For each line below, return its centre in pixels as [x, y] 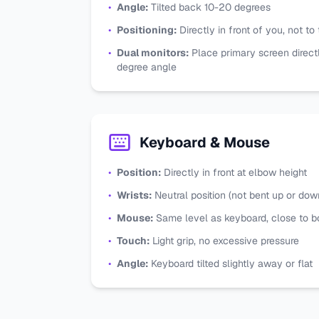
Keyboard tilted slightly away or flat [230, 263]
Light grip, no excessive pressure [224, 241]
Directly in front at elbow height [234, 172]
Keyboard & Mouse [205, 142]
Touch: [133, 241]
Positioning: [147, 30]
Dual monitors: [153, 53]
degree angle [147, 67]
